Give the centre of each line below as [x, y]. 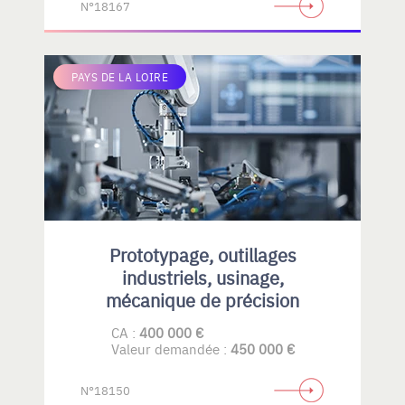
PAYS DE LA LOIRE [120, 77]
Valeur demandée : [170, 348]
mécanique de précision [202, 300]
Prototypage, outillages [202, 254]
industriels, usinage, [202, 277]
